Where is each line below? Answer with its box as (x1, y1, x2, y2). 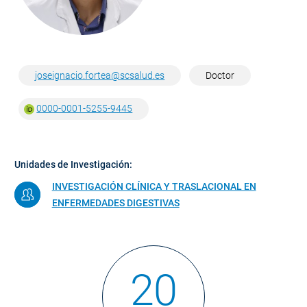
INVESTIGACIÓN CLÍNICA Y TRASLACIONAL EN (51, 180, 256, 192)
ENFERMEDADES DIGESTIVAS (51, 197, 180, 208)
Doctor (206, 70, 235, 82)
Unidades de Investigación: (14, 158, 133, 170)
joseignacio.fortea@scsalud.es (35, 70, 165, 82)
